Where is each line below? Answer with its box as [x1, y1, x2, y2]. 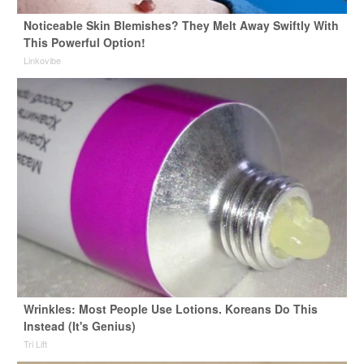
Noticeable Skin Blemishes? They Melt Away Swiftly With [23, 16, 339, 33]
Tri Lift [23, 336, 47, 350]
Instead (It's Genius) [23, 317, 136, 334]
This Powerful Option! [23, 33, 145, 50]
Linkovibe [23, 53, 61, 67]
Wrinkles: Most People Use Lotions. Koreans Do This [23, 300, 318, 317]
